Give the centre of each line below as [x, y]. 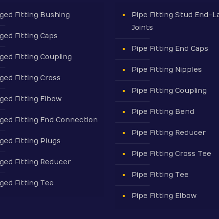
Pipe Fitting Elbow [164, 196]
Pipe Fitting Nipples [166, 70]
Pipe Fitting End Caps [170, 49]
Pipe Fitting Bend [163, 112]
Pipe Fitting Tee [160, 175]
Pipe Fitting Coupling [169, 91]
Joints [142, 28]
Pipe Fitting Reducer [168, 133]
